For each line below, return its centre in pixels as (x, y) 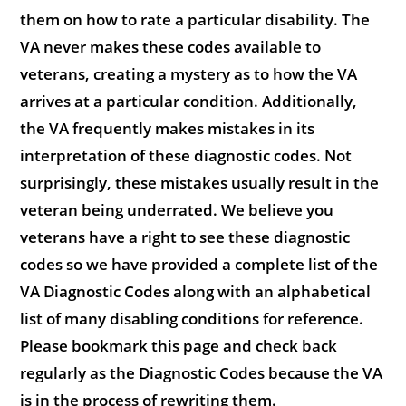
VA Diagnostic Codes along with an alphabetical (196, 291)
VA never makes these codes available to (171, 46)
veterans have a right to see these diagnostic (185, 237)
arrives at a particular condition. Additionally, (189, 101)
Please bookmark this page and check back (179, 345)
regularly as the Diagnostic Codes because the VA (202, 372)
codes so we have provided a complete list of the (199, 264)
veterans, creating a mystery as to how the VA (189, 73)
